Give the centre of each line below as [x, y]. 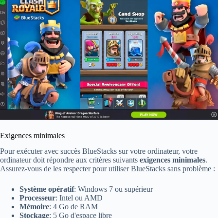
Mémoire [34, 207]
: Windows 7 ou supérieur [113, 189]
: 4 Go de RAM [73, 207]
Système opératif [47, 189]
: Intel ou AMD [79, 198]
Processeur [37, 198]
